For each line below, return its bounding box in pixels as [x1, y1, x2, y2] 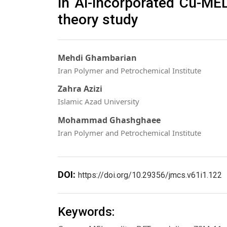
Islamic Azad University [58, 96, 139, 107]
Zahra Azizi [58, 83, 102, 95]
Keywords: [58, 205, 115, 219]
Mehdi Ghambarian [58, 52, 137, 63]
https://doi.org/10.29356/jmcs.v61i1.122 [78, 170, 222, 180]
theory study [58, 11, 138, 28]
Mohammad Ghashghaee [58, 114, 161, 126]
